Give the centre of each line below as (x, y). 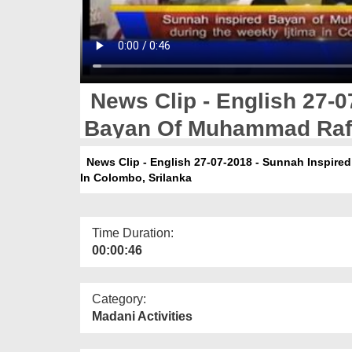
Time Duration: (133, 233)
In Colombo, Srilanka (136, 177)
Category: (119, 299)
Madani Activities (142, 316)
